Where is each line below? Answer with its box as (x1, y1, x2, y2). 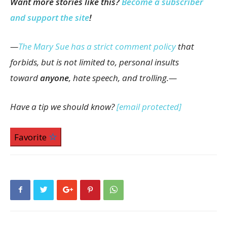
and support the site (10, 11, 89, 23)
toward (10, 71, 40, 84)
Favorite (14, 131, 49, 143)
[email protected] (117, 100, 181, 112)
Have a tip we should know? (10, 100, 117, 112)
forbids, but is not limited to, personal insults (10, 56, 179, 68)
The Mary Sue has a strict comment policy (18, 40, 176, 52)
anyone (40, 71, 69, 84)
